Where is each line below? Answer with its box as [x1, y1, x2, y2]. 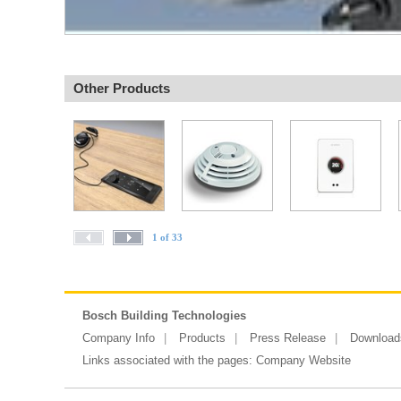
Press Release [250, 331, 326, 345]
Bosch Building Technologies [82, 309, 246, 322]
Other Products [73, 81, 170, 96]
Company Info [82, 331, 155, 345]
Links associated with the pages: [82, 354, 256, 367]
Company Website [256, 354, 351, 367]
